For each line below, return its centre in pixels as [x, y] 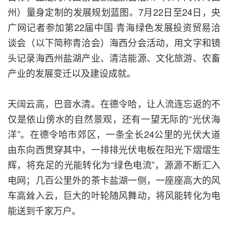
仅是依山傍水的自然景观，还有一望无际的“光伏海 [114, 119]
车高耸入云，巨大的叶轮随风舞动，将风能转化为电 [114, 195]
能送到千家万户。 [44, 210]
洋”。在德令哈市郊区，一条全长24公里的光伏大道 [114, 134]
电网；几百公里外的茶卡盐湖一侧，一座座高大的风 [114, 180]
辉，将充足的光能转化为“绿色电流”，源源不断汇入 [114, 165]
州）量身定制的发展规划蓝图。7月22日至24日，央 [114, 12]
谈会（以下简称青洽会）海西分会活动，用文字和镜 [114, 42]
